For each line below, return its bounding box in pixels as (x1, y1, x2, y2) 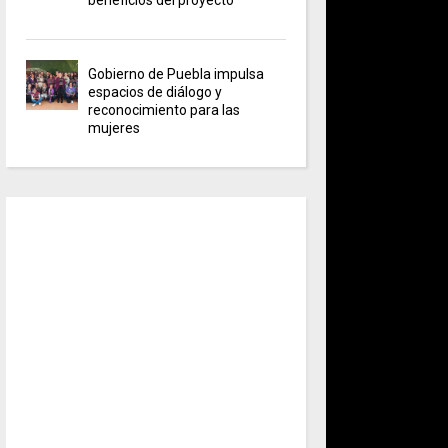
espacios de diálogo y (88, 83, 223, 100)
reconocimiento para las (88, 101, 241, 118)
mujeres (88, 119, 141, 136)
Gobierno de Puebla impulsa (88, 65, 265, 82)
